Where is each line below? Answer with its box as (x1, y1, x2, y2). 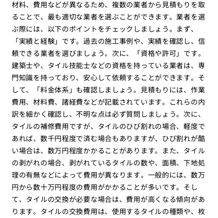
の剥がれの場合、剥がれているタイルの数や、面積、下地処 (11, 157, 205, 168)
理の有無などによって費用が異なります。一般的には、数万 (11, 169, 205, 180)
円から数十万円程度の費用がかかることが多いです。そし (11, 182, 198, 192)
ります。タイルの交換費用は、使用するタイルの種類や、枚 (11, 206, 205, 217)
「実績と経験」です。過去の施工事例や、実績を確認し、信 (11, 36, 205, 46)
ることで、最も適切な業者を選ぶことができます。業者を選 (11, 11, 205, 22)
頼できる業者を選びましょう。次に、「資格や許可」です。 (11, 48, 205, 58)
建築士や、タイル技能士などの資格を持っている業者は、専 (11, 60, 205, 71)
